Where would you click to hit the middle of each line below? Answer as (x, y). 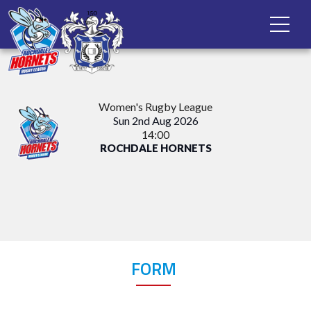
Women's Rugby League (155, 107)
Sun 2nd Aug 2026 (155, 120)
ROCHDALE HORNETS (155, 148)
